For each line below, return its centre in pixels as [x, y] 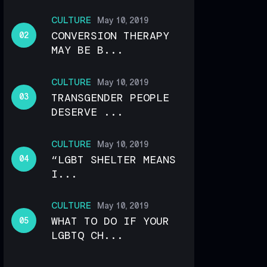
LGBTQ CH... [88, 236]
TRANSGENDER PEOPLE [111, 97]
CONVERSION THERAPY [111, 36]
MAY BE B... [88, 50]
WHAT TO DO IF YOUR [111, 221]
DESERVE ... [88, 112]
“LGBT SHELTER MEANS [114, 159]
